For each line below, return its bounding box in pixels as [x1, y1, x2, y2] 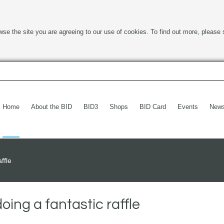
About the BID [31, 103, 72, 110]
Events [177, 103, 198, 110]
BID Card [139, 103, 166, 110]
